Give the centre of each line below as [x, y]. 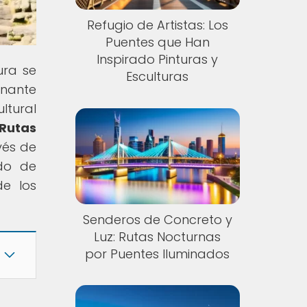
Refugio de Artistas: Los [157, 25]
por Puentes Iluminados [158, 254]
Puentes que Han [157, 42]
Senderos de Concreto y [157, 219]
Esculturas [158, 77]
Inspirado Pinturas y [158, 60]
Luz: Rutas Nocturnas [158, 236]
